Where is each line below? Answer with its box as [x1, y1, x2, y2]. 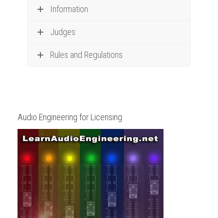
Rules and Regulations [50, 50, 123, 60]
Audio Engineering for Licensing [18, 112, 123, 122]
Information [50, 4, 89, 14]
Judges [50, 27, 76, 37]
